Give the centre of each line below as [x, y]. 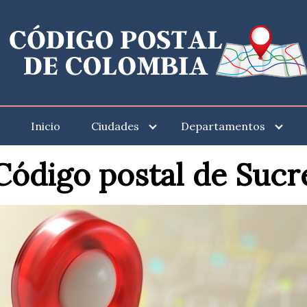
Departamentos [223, 126]
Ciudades [115, 126]
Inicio [46, 126]
